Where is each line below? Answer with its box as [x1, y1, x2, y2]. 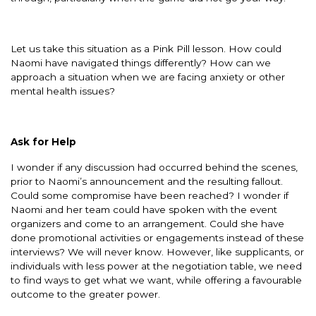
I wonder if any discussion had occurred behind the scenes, [11, 161, 298, 173]
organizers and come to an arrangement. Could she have [11, 217, 284, 229]
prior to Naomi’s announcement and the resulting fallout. [11, 175, 283, 187]
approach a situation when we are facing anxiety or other [11, 71, 285, 83]
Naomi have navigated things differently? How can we [11, 56, 271, 68]
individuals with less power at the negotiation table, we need [11, 260, 302, 272]
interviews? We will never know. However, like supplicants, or [11, 245, 304, 257]
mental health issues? [11, 85, 118, 97]
